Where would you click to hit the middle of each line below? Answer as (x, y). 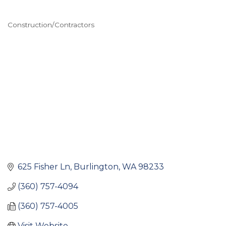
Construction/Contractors (51, 24)
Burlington (96, 167)
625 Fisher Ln (44, 167)
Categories (39, 33)
